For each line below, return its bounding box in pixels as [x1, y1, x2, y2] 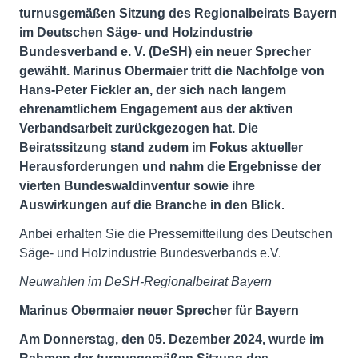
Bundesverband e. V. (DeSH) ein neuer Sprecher [19, 45, 311, 59]
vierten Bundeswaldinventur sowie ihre [19, 179, 255, 193]
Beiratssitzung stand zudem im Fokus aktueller [19, 141, 303, 155]
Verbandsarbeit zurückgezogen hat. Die [19, 121, 258, 136]
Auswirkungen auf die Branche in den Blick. [19, 198, 284, 213]
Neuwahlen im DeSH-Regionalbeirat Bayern [19, 275, 272, 289]
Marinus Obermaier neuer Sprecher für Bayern [19, 304, 299, 318]
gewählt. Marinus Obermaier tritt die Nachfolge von [19, 64, 324, 78]
